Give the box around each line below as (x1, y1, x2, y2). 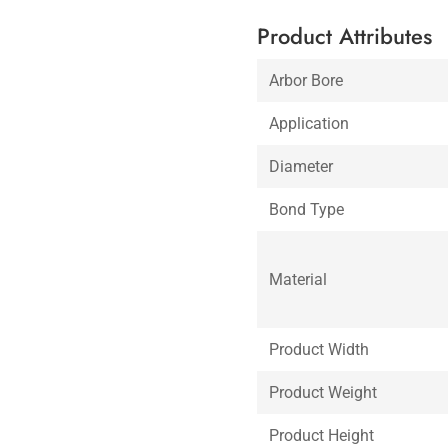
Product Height (269, 425, 375, 445)
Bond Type (269, 199, 345, 219)
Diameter (269, 156, 334, 176)
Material (269, 269, 328, 289)
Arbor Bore (269, 70, 344, 90)
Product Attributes (257, 19, 433, 52)
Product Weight (269, 382, 378, 402)
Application (269, 113, 350, 133)
